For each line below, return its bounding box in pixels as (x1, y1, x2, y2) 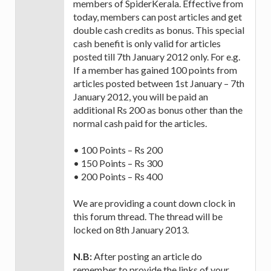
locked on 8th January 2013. (73, 224, 189, 236)
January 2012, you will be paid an (73, 91, 208, 103)
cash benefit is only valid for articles (73, 38, 221, 50)
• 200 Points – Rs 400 (73, 171, 163, 183)
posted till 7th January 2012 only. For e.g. (73, 51, 240, 63)
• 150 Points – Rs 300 (73, 157, 163, 169)
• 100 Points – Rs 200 (73, 144, 163, 156)
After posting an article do (92, 250, 202, 263)
